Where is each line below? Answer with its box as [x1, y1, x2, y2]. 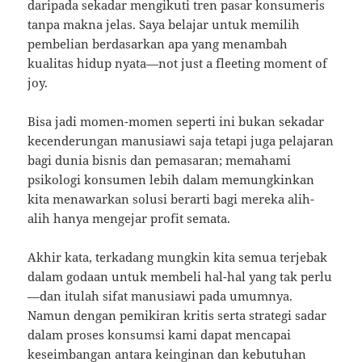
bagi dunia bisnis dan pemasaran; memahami [27, 152, 292, 169]
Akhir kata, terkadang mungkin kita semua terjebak [27, 249, 328, 266]
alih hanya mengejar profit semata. [27, 210, 231, 227]
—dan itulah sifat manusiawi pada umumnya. [27, 288, 293, 305]
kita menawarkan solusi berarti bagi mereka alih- [27, 191, 315, 208]
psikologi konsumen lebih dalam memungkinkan [27, 171, 315, 188]
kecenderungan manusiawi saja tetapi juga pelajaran [27, 133, 335, 149]
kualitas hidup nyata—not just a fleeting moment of [27, 55, 328, 72]
